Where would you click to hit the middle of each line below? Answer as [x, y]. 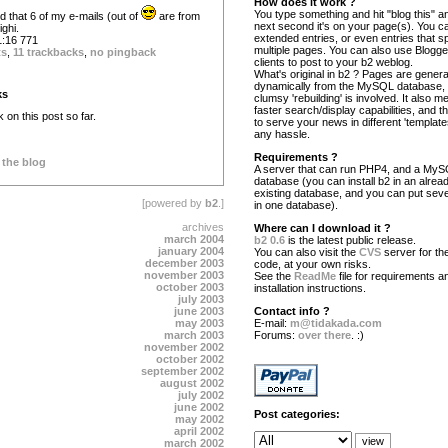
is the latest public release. [350, 240]
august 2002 [192, 383]
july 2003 [201, 299]
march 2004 [194, 239]
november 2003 [184, 275]
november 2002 [184, 347]
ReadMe [315, 276]
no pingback [123, 51]
